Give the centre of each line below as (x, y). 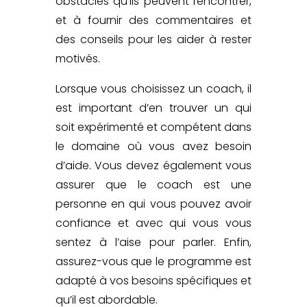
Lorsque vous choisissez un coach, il (153, 88)
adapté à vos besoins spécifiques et (153, 280)
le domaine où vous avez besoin (153, 146)
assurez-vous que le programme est (153, 261)
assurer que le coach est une (153, 184)
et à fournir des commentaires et (153, 20)
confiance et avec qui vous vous (153, 223)
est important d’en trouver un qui (153, 108)
